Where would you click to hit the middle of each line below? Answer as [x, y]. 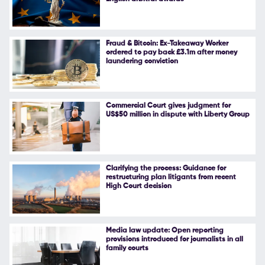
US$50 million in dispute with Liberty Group [177, 115]
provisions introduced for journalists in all [174, 239]
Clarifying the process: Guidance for [166, 168]
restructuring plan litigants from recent [171, 177]
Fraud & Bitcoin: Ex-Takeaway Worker [167, 44]
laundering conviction [142, 62]
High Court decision [138, 186]
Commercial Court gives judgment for [168, 106]
